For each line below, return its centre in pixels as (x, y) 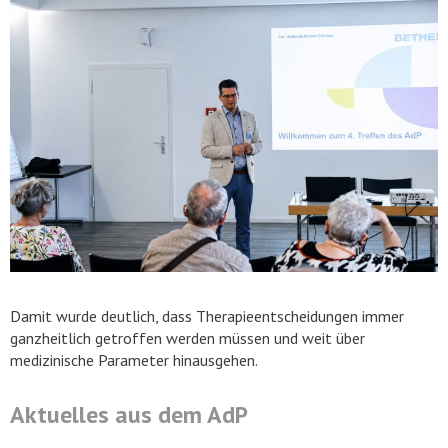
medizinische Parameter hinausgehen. (134, 360)
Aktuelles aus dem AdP (129, 415)
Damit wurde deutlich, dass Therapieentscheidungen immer (207, 316)
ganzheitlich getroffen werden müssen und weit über (187, 338)
